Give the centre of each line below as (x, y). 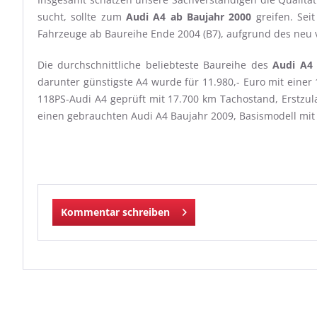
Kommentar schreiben (115, 212)
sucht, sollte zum (82, 17)
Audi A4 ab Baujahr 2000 (189, 17)
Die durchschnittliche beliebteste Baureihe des (155, 65)
